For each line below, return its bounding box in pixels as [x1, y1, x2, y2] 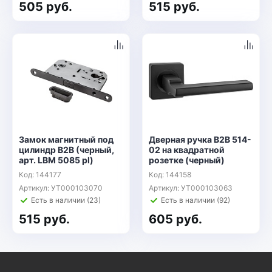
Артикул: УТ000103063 [149, 183, 233, 192]
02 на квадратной [149, 144, 225, 155]
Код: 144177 [19, 170, 61, 179]
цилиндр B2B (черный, [19, 144, 114, 155]
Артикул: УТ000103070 [19, 183, 103, 192]
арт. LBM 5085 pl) [19, 155, 93, 165]
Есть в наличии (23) [31, 195, 101, 205]
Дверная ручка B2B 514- [149, 134, 251, 144]
